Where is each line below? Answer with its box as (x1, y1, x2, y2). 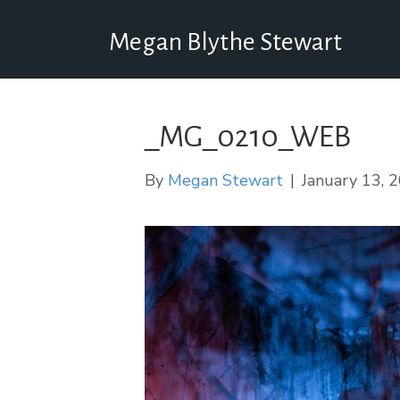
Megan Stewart (168, 170, 283, 191)
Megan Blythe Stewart (109, 28, 342, 55)
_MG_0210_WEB (145, 121, 351, 153)
